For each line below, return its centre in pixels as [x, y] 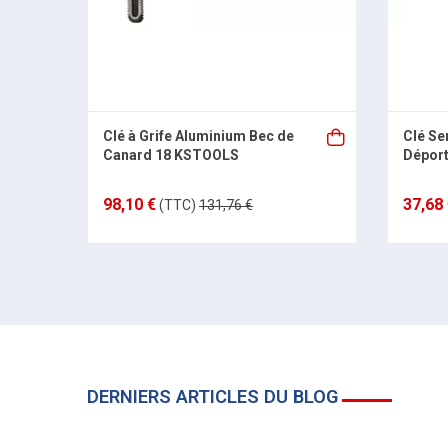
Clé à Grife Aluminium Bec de [198, 136]
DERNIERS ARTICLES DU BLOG [212, 396]
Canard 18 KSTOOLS [171, 155]
